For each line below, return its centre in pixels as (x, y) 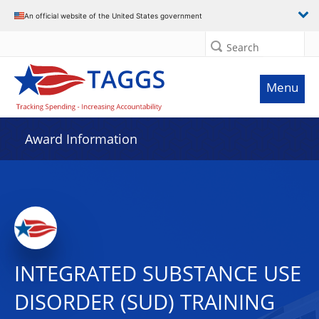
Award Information (81, 139)
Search (243, 47)
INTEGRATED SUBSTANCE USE (158, 273)
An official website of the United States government (113, 15)
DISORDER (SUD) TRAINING (145, 302)
